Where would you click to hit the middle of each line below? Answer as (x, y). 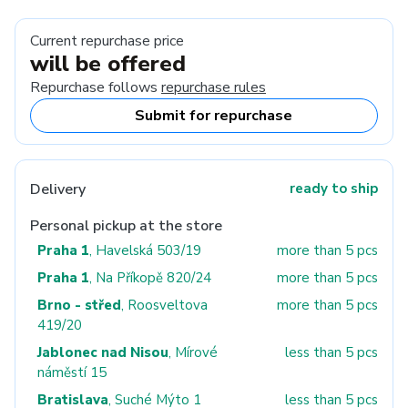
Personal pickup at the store (126, 226)
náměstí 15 (72, 372)
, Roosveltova (164, 305)
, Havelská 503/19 (145, 250)
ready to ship (334, 189)
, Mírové (193, 352)
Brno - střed (79, 305)
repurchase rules (214, 87)
